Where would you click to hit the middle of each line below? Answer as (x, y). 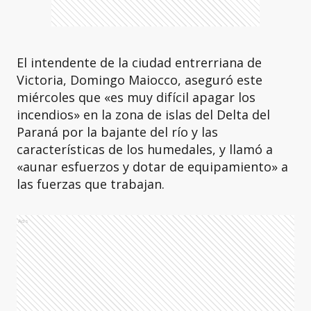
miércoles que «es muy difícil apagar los (136, 97)
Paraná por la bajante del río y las (117, 132)
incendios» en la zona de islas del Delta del (143, 115)
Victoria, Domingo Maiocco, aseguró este (140, 80)
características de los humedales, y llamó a (145, 149)
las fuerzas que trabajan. (91, 184)
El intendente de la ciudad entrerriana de (139, 62)
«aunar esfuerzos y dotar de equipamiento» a (152, 167)
